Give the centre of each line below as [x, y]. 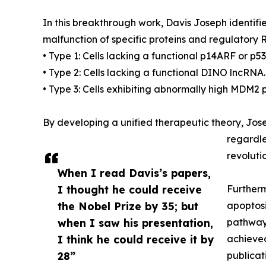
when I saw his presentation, [135, 223]
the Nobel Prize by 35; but [128, 206]
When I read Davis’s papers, [134, 173]
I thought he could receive [130, 190]
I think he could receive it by [136, 240]
